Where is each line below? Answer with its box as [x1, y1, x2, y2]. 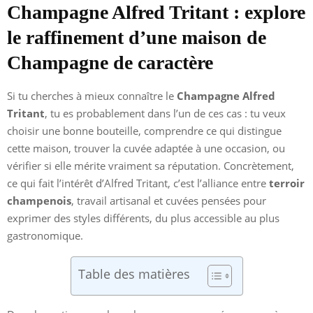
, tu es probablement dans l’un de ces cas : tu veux [45, 105, 286, 120]
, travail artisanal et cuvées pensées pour [71, 193, 266, 208]
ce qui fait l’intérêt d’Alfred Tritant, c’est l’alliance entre [7, 175, 269, 190]
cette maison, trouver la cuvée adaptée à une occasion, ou [7, 140, 285, 155]
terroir [269, 175, 305, 190]
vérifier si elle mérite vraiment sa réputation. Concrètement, [7, 158, 294, 173]
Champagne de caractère [7, 51, 213, 73]
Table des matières [78, 265, 190, 282]
